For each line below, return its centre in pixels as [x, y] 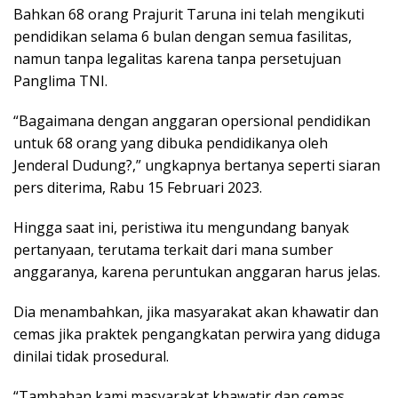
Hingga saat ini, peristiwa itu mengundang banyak [181, 228]
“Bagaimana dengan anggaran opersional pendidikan [192, 121]
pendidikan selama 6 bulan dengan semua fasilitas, [183, 37]
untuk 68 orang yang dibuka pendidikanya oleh [171, 143]
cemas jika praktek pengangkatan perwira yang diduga [197, 334]
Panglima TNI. [60, 81]
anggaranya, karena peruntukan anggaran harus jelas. [197, 272]
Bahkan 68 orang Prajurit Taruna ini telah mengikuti [189, 15]
